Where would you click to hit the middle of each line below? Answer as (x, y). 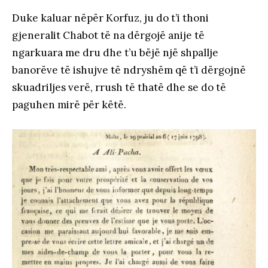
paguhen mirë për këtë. (69, 104)
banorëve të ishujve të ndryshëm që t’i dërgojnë (129, 70)
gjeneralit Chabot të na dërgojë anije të (108, 35)
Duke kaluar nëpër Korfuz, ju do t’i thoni (110, 18)
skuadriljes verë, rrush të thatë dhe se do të (119, 87)
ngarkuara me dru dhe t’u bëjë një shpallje (115, 52)
